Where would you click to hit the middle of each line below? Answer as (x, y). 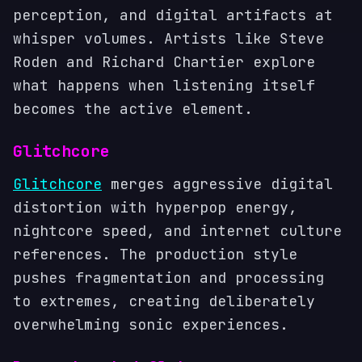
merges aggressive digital (217, 184)
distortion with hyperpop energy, (155, 207)
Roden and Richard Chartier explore (164, 62)
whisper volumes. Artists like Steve (168, 38)
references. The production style (155, 254)
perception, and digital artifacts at (173, 15)
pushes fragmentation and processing (168, 278)
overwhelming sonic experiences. (151, 324)
